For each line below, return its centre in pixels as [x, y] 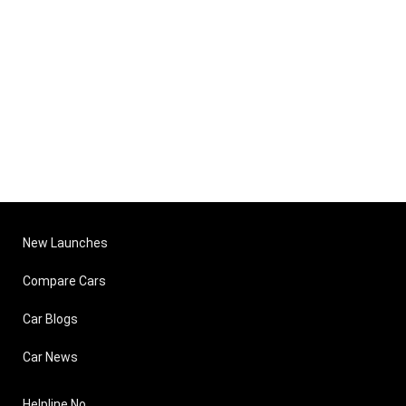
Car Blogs [50, 319]
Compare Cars [64, 281]
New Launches [65, 243]
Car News [50, 357]
